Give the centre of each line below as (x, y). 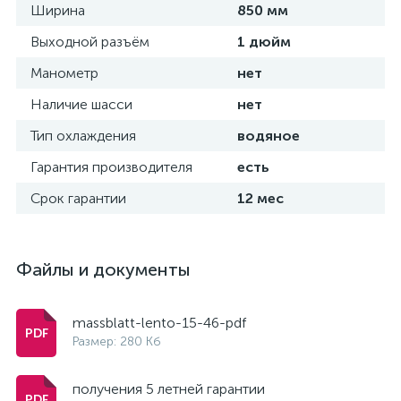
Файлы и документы (103, 269)
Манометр (64, 73)
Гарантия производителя (111, 167)
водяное (269, 136)
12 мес (260, 198)
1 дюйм (264, 42)
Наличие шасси (81, 104)
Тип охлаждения (83, 136)
